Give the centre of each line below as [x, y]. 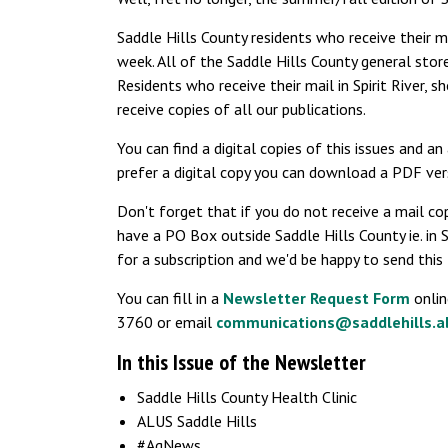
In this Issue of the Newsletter [241, 362]
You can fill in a [170, 298]
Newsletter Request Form [316, 298]
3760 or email [166, 322]
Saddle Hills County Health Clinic [247, 397]
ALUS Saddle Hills [197, 421]
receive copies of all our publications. [241, 109]
